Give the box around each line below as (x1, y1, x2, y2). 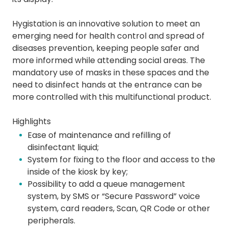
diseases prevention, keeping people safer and (12, 42, 199, 54)
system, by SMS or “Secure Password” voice (27, 190, 200, 202)
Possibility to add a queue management (27, 178, 185, 190)
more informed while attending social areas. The (12, 54, 205, 66)
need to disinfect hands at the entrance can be (12, 78, 202, 91)
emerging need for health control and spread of (12, 30, 205, 42)
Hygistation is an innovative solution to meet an (12, 17, 200, 30)
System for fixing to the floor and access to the (27, 153, 215, 165)
